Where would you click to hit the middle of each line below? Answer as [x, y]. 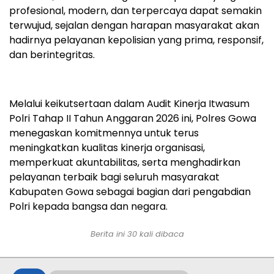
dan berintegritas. [52, 54]
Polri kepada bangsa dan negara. [88, 206]
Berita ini [109, 234]
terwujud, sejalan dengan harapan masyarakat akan [134, 25]
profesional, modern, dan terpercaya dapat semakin [135, 10]
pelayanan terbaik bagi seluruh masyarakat [114, 177]
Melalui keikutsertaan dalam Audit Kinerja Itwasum [129, 103]
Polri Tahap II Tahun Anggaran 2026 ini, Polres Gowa [133, 118]
